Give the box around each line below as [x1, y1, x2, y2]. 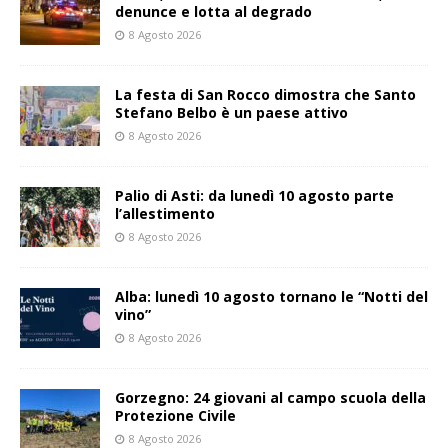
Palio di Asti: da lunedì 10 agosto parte [115, 186, 394, 206]
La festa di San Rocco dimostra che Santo [115, 85, 416, 105]
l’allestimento [115, 204, 215, 224]
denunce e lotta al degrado [115, 2, 312, 22]
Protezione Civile [115, 406, 236, 426]
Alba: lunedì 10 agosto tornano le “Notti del [115, 287, 428, 307]
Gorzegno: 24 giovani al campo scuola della [115, 388, 426, 408]
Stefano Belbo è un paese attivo [115, 103, 348, 123]
